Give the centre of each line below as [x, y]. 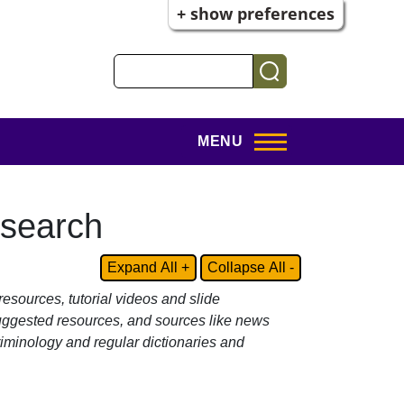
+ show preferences [256, 14]
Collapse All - [251, 267]
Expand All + [148, 267]
